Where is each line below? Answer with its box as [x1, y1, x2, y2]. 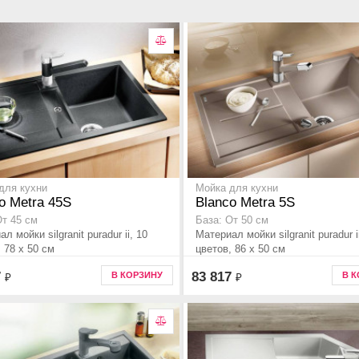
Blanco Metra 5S [196, 195, 295, 211]
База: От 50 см [196, 215, 268, 227]
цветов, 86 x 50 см [196, 243, 285, 256]
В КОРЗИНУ [111, 270, 163, 280]
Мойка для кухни [196, 183, 278, 195]
